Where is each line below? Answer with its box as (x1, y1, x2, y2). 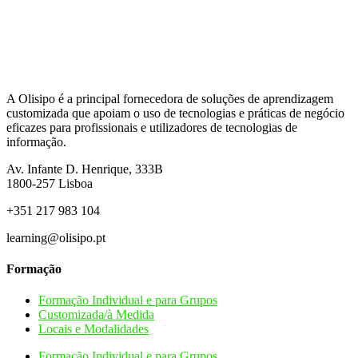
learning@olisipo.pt (6, 230, 105, 245)
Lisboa (55, 176, 93, 190)
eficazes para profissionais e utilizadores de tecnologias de (6, 120, 297, 134)
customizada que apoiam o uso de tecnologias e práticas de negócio (6, 105, 344, 120)
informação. (6, 134, 66, 149)
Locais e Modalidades (38, 322, 149, 336)
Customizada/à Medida (38, 308, 154, 322)
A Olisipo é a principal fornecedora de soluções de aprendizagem (6, 91, 333, 105)
